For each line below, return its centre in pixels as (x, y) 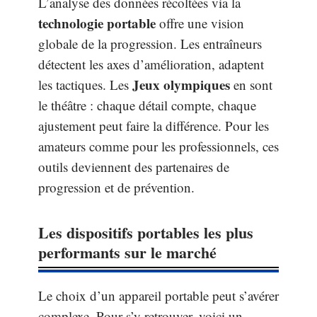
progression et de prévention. (116, 187)
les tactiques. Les (85, 84)
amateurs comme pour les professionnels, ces (158, 146)
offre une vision (200, 23)
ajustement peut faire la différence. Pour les (154, 125)
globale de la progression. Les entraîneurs (150, 43)
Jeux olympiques (181, 84)
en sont (251, 84)
